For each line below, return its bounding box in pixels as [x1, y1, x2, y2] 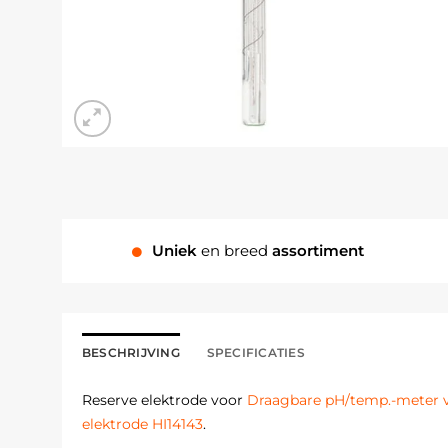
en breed [201, 241, 273, 261]
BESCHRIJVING [82, 345, 180, 361]
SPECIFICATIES [206, 345, 305, 361]
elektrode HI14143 [82, 414, 203, 433]
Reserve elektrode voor [82, 390, 247, 409]
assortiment [272, 241, 365, 261]
